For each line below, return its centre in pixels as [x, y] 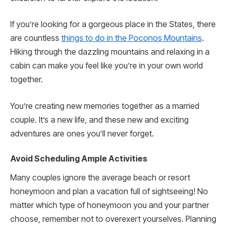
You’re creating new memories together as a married [105, 106]
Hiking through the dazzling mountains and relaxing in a [110, 52]
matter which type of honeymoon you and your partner [110, 205]
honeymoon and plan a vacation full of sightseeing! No [109, 192]
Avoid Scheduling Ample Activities [79, 159]
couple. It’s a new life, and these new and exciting [99, 120]
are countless [36, 38]
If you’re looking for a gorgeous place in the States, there [113, 25]
